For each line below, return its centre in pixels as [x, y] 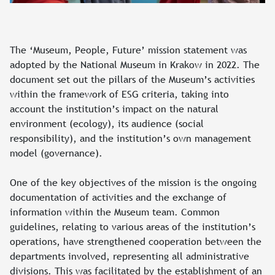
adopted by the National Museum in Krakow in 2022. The [135, 64]
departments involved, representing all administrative [130, 256]
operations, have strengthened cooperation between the [136, 241]
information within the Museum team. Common [115, 211]
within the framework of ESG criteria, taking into [119, 94]
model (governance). [56, 153]
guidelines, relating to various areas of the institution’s [133, 226]
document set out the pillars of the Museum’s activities [132, 79]
